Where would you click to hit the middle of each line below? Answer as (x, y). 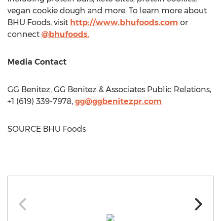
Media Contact (37, 62)
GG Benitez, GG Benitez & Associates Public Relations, (109, 90)
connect (24, 34)
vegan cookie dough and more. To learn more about (107, 11)
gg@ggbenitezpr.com (118, 101)
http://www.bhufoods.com (124, 22)
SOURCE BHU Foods (47, 129)
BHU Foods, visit (39, 22)
